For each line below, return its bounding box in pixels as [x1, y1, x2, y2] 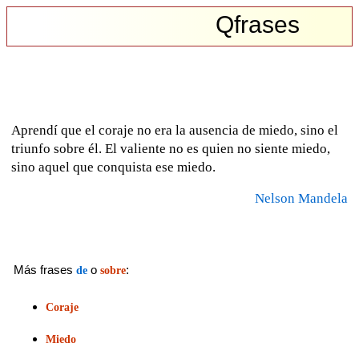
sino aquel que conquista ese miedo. [11, 159, 216, 175]
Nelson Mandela [255, 191, 348, 206]
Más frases [14, 263, 76, 276]
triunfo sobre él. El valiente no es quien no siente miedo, [11, 141, 330, 156]
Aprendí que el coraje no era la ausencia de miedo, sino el [11, 123, 338, 138]
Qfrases [216, 11, 301, 38]
